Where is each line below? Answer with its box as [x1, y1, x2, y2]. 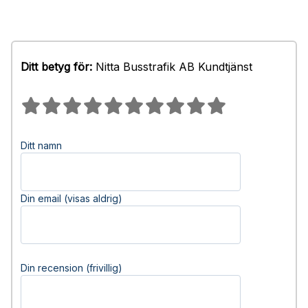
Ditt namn [21, 140, 62, 151]
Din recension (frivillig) [21, 262, 122, 274]
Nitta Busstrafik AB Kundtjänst [92, 60, 252, 74]
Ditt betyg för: [21, 60, 92, 74]
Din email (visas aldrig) [21, 192, 122, 204]
